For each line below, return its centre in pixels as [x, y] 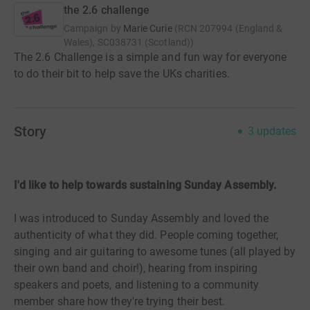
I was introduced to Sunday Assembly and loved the [141, 218]
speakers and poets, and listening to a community [136, 285]
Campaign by [92, 28]
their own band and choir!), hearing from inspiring [136, 268]
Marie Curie [147, 28]
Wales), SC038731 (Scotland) [127, 42]
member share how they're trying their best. [120, 301]
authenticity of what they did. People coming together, [146, 235]
